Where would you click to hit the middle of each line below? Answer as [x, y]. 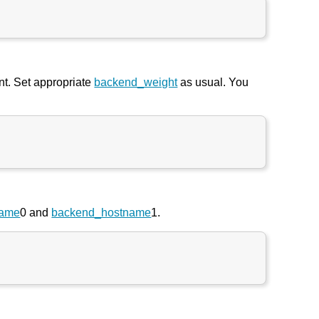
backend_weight [136, 82]
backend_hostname [101, 212]
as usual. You [213, 82]
